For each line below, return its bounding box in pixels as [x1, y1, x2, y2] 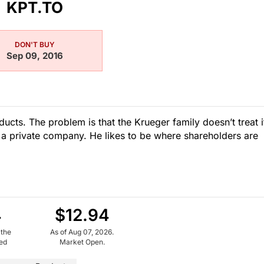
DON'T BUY [15, 39, 55, 49]
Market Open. [59, 237, 105, 246]
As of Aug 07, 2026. [50, 227, 114, 236]
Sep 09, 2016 [6, 49, 63, 61]
